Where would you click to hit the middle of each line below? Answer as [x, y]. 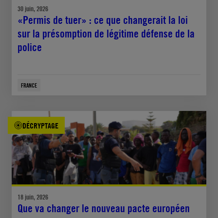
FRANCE [29, 85]
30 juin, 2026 [33, 9]
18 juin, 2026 [33, 197]
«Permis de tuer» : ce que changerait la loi [103, 20]
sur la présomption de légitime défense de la [106, 34]
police [30, 47]
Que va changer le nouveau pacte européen [104, 208]
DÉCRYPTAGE [40, 125]
